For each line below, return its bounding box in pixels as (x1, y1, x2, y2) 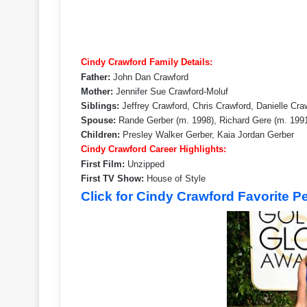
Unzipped (125, 158, 164, 169)
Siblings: (81, 100, 119, 111)
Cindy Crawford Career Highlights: (81, 143, 226, 154)
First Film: (81, 158, 125, 169)
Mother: (81, 86, 113, 97)
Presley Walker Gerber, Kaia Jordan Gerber (120, 129, 294, 140)
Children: (81, 129, 120, 140)
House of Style (147, 173, 206, 184)
